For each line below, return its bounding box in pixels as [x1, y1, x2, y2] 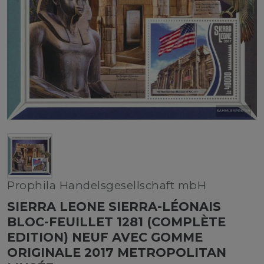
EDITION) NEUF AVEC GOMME [7, 229, 203, 245]
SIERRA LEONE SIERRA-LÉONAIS [7, 199, 221, 214]
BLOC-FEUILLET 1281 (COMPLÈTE [7, 214, 226, 229]
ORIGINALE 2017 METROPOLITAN [7, 245, 226, 260]
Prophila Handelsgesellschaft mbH [7, 178, 206, 192]
